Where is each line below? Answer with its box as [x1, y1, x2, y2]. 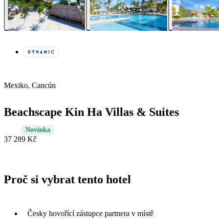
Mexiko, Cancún [4, 81, 56, 90]
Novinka [25, 126, 50, 134]
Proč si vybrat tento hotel [4, 173, 131, 186]
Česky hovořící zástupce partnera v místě [27, 209, 153, 218]
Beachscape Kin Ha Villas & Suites [4, 106, 179, 119]
